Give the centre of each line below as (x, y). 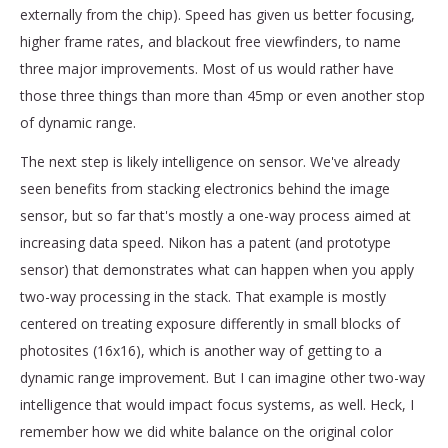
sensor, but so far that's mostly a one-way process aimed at (215, 215)
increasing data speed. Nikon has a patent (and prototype (205, 242)
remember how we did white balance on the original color (206, 431)
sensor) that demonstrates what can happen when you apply (217, 269)
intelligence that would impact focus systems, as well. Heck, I (217, 404)
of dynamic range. (78, 122)
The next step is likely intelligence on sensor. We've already (210, 161)
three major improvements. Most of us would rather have (207, 68)
